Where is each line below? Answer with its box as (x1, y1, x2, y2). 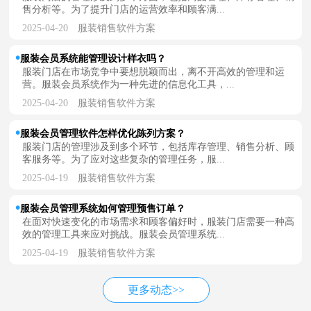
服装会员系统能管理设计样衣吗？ (20, 53, 167, 64)
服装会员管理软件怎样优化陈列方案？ (20, 128, 186, 139)
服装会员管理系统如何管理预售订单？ (20, 203, 186, 214)
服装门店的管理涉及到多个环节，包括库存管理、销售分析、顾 (22, 141, 295, 152)
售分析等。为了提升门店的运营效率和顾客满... (22, 3, 226, 15)
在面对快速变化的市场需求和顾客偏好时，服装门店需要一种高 (22, 216, 295, 227)
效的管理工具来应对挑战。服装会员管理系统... (22, 228, 226, 239)
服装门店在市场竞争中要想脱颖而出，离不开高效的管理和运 (22, 66, 285, 77)
